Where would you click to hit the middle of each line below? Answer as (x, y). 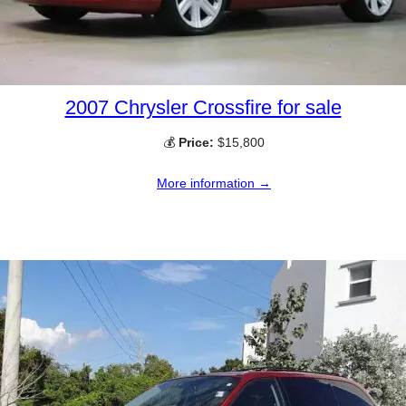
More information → (214, 183)
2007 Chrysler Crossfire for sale (203, 108)
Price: (196, 143)
